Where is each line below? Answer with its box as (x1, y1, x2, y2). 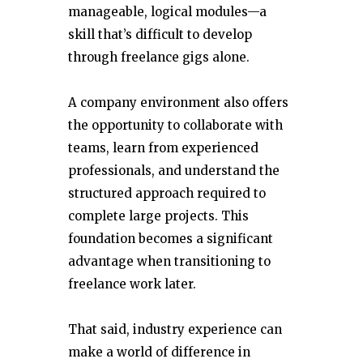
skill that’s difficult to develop (68, 26, 252, 42)
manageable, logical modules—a (68, 3, 267, 19)
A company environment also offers (68, 94, 288, 110)
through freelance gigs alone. (68, 49, 250, 65)
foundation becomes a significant (68, 230, 273, 246)
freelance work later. (68, 275, 196, 292)
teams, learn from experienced (68, 139, 258, 156)
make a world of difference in (68, 344, 250, 360)
